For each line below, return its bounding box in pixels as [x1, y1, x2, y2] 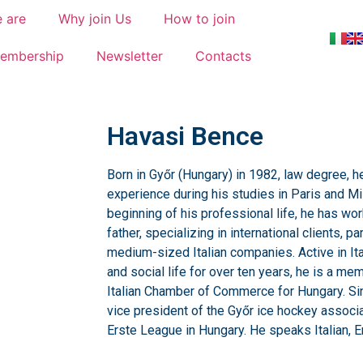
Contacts [195, 48, 251, 64]
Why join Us [58, 11, 131, 27]
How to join [164, 11, 235, 27]
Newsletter [96, 48, 163, 64]
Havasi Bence [107, 121, 263, 152]
